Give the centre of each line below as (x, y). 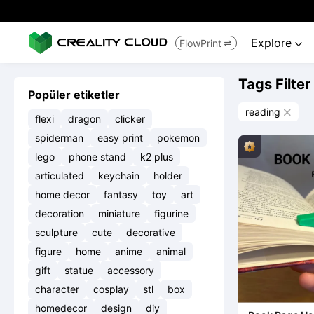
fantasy (121, 194)
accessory (131, 270)
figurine (171, 213)
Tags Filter (274, 84)
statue (79, 270)
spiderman (59, 138)
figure (48, 251)
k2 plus (157, 157)
